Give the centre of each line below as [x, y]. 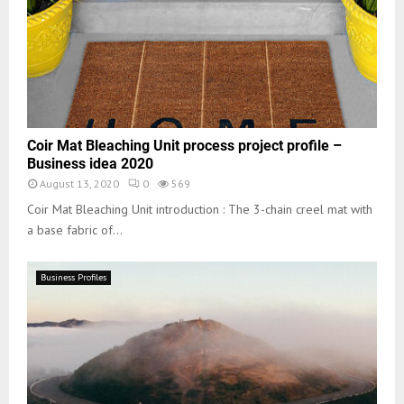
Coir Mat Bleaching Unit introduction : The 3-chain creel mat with [200, 209]
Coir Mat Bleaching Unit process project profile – [184, 145]
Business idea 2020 [90, 163]
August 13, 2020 [79, 183]
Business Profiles [73, 277]
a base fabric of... [75, 230]
